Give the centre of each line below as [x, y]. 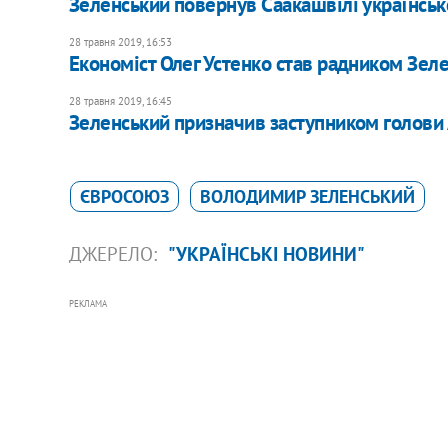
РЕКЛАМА [87, 303]
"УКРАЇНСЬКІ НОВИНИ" [266, 253]
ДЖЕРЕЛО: [115, 253]
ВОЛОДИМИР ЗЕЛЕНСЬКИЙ [307, 196]
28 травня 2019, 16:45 [120, 100]
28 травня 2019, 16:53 [120, 41]
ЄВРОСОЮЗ [124, 196]
